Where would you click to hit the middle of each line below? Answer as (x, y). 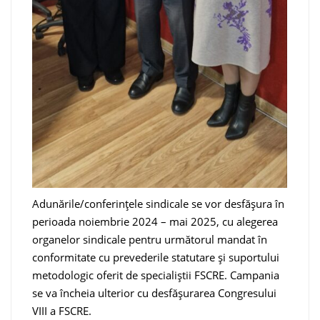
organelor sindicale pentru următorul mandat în (150, 240)
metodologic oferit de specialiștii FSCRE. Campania (156, 275)
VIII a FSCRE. (62, 311)
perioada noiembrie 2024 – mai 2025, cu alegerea (155, 222)
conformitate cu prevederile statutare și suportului (156, 257)
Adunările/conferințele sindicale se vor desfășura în (158, 204)
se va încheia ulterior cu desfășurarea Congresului (154, 293)
